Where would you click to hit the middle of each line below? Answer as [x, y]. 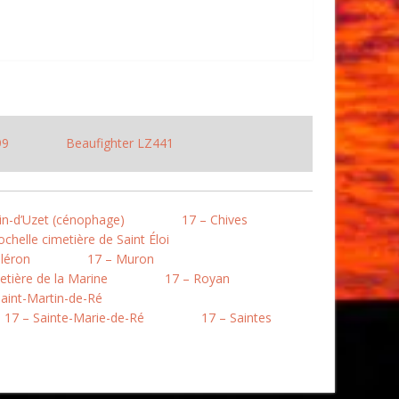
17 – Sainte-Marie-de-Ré [74, 318]
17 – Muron [121, 259]
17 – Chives [215, 220]
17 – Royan [197, 278]
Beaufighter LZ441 [119, 143]
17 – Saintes [236, 318]
